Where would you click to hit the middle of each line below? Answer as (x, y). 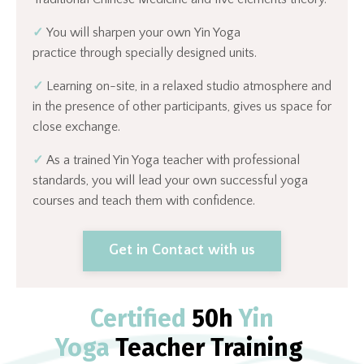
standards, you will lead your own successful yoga (170, 180)
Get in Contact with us (182, 251)
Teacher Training (212, 347)
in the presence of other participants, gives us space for (182, 106)
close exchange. (76, 126)
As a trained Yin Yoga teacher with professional (173, 160)
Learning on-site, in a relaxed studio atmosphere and (189, 86)
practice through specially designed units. (145, 52)
